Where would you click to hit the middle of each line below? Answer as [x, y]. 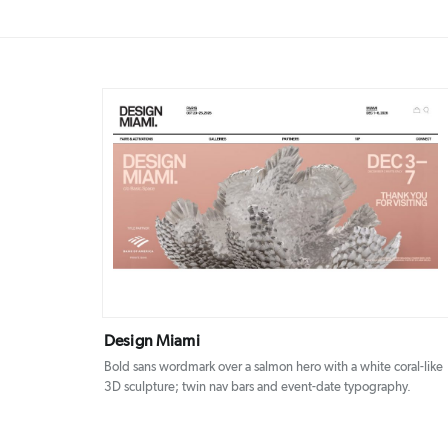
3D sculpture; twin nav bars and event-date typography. [257, 387]
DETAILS [246, 204]
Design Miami [152, 340]
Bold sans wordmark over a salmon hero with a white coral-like [273, 367]
